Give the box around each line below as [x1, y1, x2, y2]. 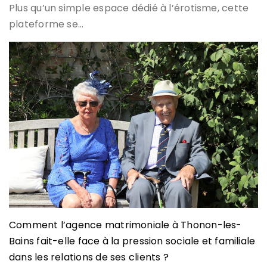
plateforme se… [9, 17, 84, 32]
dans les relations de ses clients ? [9, 250, 169, 265]
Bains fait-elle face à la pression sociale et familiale [9, 234, 256, 249]
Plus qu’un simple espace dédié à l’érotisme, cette [9, 1, 249, 15]
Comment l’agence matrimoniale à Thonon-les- [9, 218, 242, 232]
